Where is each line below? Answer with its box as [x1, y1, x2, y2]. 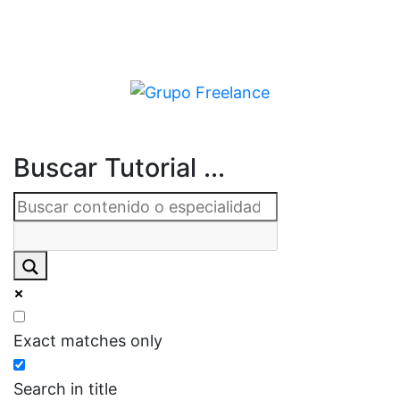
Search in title [13, 379, 117, 398]
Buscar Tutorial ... [13, 152, 225, 184]
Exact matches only [13, 330, 162, 350]
